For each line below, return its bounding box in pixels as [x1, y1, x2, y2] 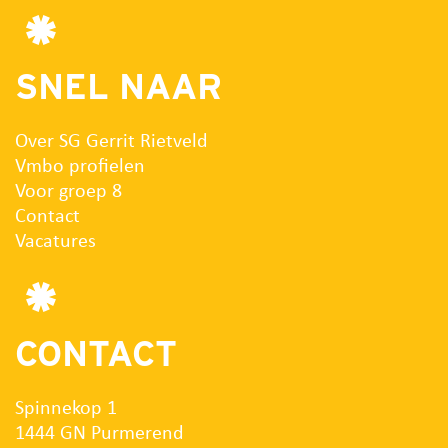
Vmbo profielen [15, 150, 145, 178]
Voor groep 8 [15, 175, 122, 203]
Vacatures [15, 225, 96, 253]
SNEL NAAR [15, 64, 222, 107]
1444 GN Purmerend [15, 417, 184, 445]
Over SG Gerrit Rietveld [15, 125, 208, 153]
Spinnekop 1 [15, 392, 117, 420]
